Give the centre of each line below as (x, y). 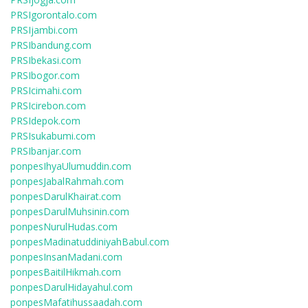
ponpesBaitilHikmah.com (66, 272)
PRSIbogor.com (45, 75)
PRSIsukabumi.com (53, 136)
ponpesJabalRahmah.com (67, 181)
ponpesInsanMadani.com (66, 257)
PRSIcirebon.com (48, 106)
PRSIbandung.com (51, 45)
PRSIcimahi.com (46, 90)
